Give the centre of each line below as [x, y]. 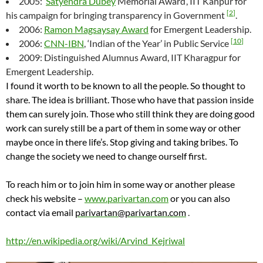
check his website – [45, 198]
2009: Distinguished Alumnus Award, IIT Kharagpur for [130, 57]
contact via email [41, 212]
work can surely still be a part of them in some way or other [123, 127]
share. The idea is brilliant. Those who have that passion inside [130, 99]
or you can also [200, 198]
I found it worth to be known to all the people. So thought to [126, 85]
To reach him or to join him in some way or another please [120, 184]
